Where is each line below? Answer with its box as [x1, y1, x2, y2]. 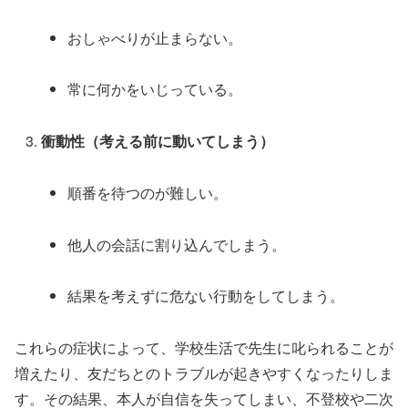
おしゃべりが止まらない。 [67, 26, 243, 48]
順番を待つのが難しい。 [67, 181, 229, 203]
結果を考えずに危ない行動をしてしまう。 [67, 285, 345, 307]
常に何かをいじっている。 [67, 78, 243, 100]
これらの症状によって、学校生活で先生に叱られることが [15, 337, 393, 359]
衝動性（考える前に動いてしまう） [41, 130, 275, 152]
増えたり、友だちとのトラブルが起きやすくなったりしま [15, 362, 393, 384]
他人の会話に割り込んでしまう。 [67, 233, 287, 255]
